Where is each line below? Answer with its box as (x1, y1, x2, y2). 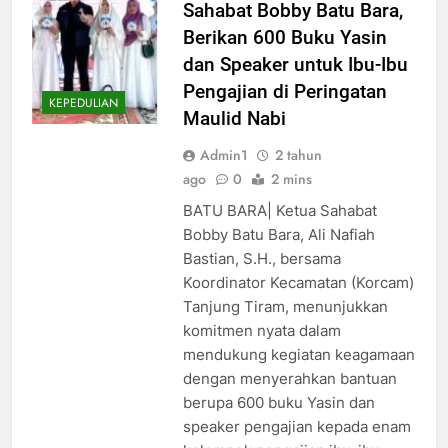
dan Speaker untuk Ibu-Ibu (182, 53, 408, 77)
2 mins (270, 169, 312, 190)
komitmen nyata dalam (182, 321, 341, 341)
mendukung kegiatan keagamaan (182, 345, 415, 365)
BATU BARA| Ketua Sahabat (182, 201, 377, 221)
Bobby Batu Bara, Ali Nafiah (182, 225, 375, 245)
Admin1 (199, 145, 248, 166)
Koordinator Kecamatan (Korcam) (182, 273, 414, 293)
